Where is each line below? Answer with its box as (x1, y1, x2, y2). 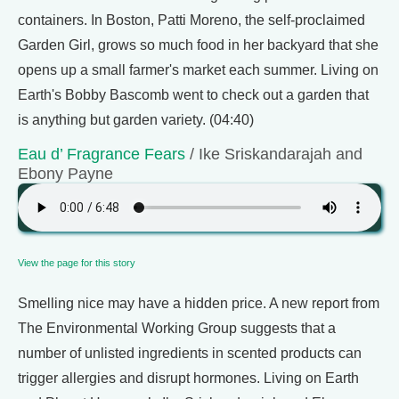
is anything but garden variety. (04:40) (18, 112, 254, 127)
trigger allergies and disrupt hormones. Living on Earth (18, 370, 359, 386)
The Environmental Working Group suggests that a (18, 321, 336, 336)
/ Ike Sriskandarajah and (185, 144, 362, 163)
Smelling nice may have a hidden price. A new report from (18, 296, 379, 311)
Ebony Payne (18, 164, 113, 183)
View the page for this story (18, 257, 135, 268)
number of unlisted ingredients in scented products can (18, 346, 362, 361)
